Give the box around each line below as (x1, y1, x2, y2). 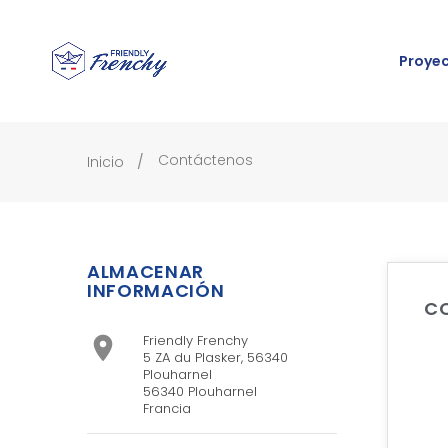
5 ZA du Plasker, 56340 (143, 348, 288, 368)
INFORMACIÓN (87, 278, 225, 304)
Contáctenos (158, 150, 253, 171)
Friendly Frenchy (143, 331, 248, 351)
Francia (143, 399, 191, 419)
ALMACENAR (87, 259, 204, 285)
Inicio (87, 152, 124, 173)
